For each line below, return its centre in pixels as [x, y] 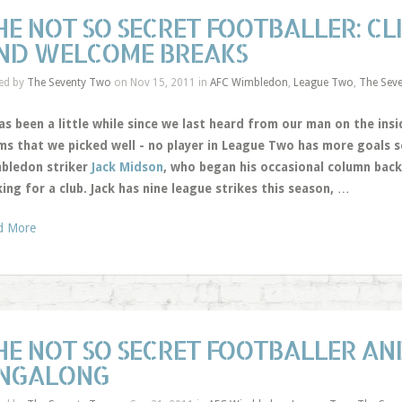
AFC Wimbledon [249, 83]
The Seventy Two [69, 83]
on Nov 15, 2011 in [160, 83]
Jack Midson [127, 167]
